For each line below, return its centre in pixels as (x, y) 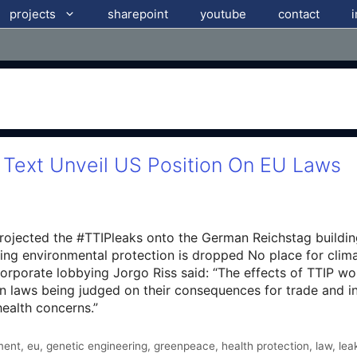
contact (299, 14)
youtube (224, 14)
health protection (265, 345)
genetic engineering (96, 345)
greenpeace (184, 345)
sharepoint (137, 14)
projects (32, 14)
